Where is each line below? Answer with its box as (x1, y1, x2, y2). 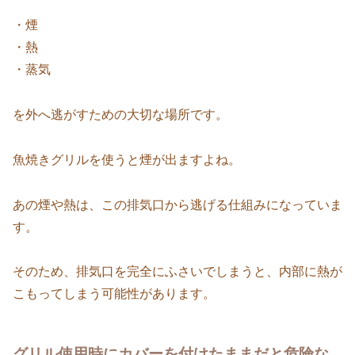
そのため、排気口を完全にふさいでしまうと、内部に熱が (13, 265, 342, 279)
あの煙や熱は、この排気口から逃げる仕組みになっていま (13, 197, 342, 212)
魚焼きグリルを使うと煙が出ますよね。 (13, 152, 241, 166)
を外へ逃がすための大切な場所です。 (13, 108, 228, 122)
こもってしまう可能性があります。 (13, 287, 216, 301)
